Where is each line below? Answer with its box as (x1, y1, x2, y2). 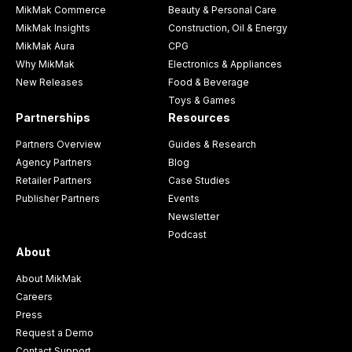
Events (168, 192, 200, 204)
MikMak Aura (16, 39, 75, 52)
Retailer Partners (16, 174, 92, 186)
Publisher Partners (16, 192, 100, 204)
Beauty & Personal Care (168, 3, 277, 16)
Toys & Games (168, 93, 236, 106)
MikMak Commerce (16, 3, 106, 16)
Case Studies (168, 174, 230, 186)
